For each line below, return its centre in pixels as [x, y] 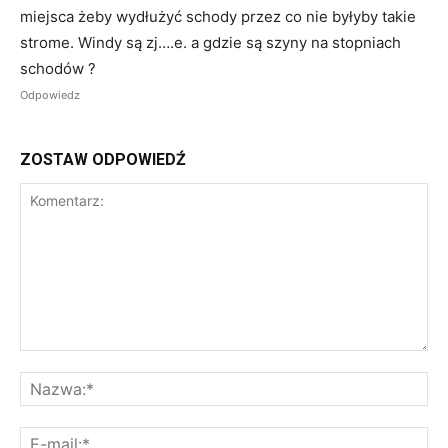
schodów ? [58, 68]
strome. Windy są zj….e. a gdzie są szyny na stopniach [210, 42]
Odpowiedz [50, 94]
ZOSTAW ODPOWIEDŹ [103, 159]
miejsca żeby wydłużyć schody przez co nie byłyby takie [218, 16]
